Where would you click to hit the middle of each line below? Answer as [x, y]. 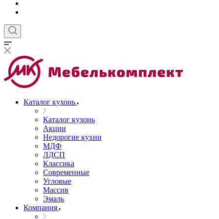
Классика [59, 164]
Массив [56, 190]
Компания [40, 208]
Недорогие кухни [72, 137]
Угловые [57, 181]
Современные [66, 173]
